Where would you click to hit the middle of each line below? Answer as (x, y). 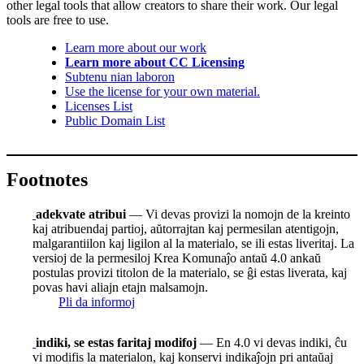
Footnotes (47, 180)
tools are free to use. (58, 20)
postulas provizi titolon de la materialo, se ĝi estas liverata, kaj (190, 272)
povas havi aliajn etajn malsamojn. (120, 287)
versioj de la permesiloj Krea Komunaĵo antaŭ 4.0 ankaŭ (177, 258)
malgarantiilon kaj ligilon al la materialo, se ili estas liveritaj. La (193, 243)
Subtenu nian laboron (120, 77)
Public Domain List (115, 121)
